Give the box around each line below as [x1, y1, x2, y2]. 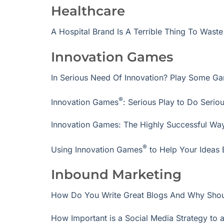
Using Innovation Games [51, 144, 142, 154]
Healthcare [51, 3, 125, 19]
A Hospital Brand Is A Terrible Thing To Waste [51, 26, 223, 36]
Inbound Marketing [51, 166, 181, 182]
